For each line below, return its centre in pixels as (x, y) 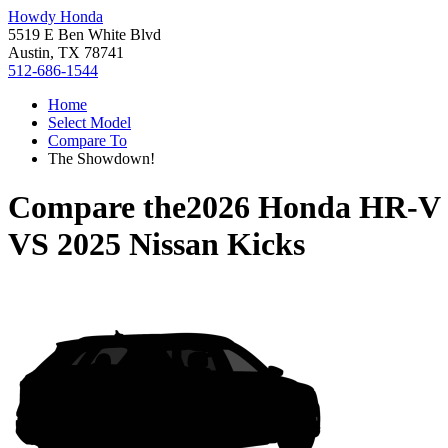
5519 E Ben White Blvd (84, 34)
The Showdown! (101, 158)
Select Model (89, 122)
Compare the (97, 207)
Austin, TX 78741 (66, 52)
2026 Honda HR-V (313, 207)
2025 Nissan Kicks (181, 244)
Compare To (87, 140)
